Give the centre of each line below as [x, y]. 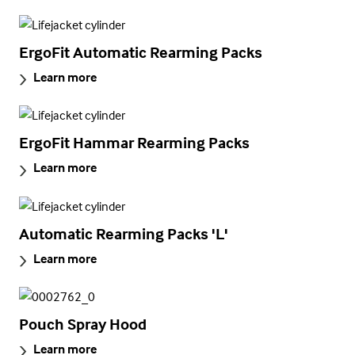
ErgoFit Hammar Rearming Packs [134, 143]
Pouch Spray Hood [83, 323]
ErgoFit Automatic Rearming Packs [141, 52]
